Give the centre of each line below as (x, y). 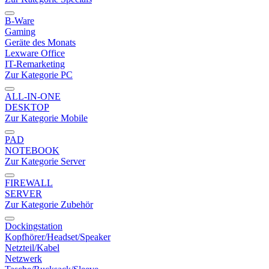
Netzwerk (23, 258)
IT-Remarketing (35, 64)
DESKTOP (27, 107)
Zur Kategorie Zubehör (49, 204)
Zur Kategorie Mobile (46, 118)
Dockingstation (34, 226)
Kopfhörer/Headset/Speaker (58, 237)
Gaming (20, 32)
